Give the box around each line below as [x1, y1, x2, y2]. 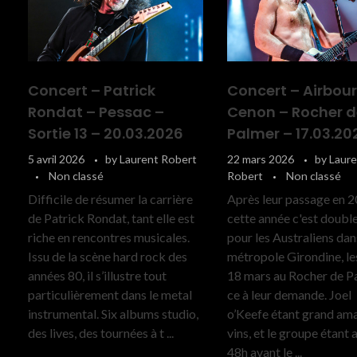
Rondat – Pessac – [28, 102, 164, 123]
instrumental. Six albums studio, [28, 306, 198, 322]
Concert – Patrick [28, 80, 155, 101]
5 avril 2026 [28, 152, 84, 167]
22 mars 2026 [227, 152, 295, 167]
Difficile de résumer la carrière [28, 191, 193, 207]
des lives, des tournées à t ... [28, 325, 174, 341]
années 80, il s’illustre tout [28, 268, 167, 284]
